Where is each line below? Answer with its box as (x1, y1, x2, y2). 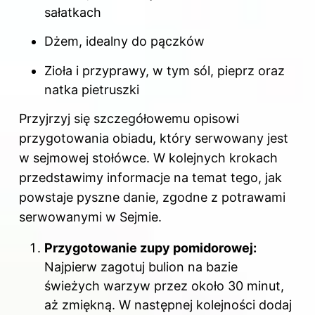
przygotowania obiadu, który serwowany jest (19, 131, 288, 146)
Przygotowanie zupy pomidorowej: (44, 240, 257, 256)
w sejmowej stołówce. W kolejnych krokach (19, 150, 278, 166)
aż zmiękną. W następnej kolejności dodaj (44, 297, 292, 313)
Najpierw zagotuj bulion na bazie (44, 259, 238, 275)
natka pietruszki (44, 82, 139, 97)
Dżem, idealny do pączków (44, 34, 205, 49)
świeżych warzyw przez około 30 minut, (44, 278, 284, 294)
